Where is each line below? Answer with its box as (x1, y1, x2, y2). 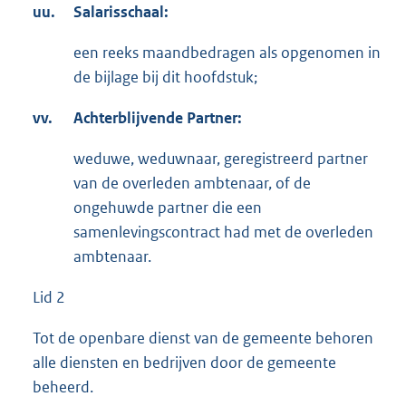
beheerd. (33, 377, 93, 398)
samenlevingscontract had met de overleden (73, 222, 373, 243)
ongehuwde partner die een (73, 198, 262, 218)
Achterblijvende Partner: (73, 108, 242, 129)
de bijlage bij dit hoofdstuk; (73, 67, 257, 88)
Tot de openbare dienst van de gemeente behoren (33, 328, 373, 349)
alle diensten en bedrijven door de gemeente (33, 353, 336, 373)
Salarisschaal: (73, 2, 169, 23)
